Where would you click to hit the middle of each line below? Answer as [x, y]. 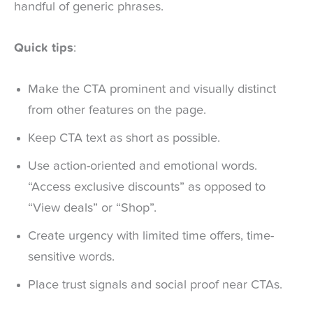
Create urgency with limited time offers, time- [151, 236]
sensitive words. [71, 257]
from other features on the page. [117, 111]
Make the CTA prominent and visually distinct [152, 90]
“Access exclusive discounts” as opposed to [147, 188]
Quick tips [44, 49]
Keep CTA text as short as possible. [126, 139]
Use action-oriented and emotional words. [143, 167]
